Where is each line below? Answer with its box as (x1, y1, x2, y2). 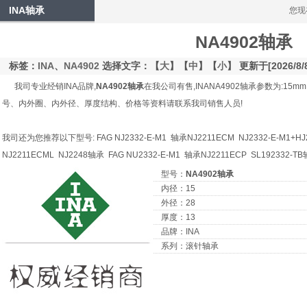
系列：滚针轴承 (153, 241, 219, 251)
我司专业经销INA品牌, (2, 82, 96, 91)
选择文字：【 (99, 60, 160, 71)
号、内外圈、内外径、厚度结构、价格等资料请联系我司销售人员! (2, 99, 243, 108)
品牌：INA (153, 227, 199, 236)
